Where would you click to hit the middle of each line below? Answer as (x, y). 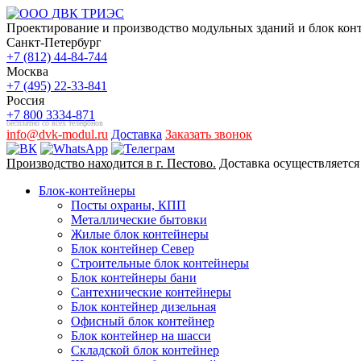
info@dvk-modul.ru (57, 134)
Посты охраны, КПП (129, 205)
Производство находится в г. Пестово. (111, 163)
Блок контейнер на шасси (141, 336)
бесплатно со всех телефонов (55, 123)
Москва (27, 71)
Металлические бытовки (139, 220)
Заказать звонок (209, 134)
